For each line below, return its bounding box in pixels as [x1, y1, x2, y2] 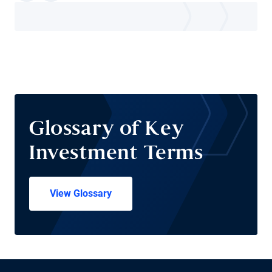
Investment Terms [29, 146, 203, 163]
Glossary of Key [29, 121, 185, 139]
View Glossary [50, 188, 112, 199]
